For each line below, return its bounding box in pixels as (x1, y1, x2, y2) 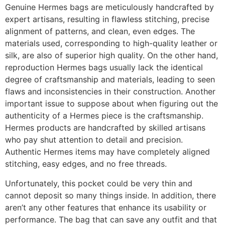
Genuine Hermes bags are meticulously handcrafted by (5, 2, 214, 13)
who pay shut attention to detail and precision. (5, 135, 183, 145)
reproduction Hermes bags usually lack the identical (5, 62, 203, 73)
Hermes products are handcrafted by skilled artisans (5, 123, 205, 133)
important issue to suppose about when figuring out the (5, 98, 218, 109)
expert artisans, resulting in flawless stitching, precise (5, 14, 209, 25)
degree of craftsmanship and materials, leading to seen (5, 74, 215, 85)
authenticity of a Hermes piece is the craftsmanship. (5, 110, 203, 121)
